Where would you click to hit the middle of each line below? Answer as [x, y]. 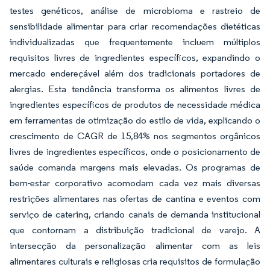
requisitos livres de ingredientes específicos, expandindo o [135, 58]
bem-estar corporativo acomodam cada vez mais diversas [135, 183]
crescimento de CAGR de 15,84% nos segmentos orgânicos [135, 136]
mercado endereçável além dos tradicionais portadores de [135, 73]
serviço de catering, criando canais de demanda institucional [135, 214]
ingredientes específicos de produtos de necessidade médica [135, 105]
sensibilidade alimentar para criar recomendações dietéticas [135, 26]
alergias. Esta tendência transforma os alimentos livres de [135, 89]
